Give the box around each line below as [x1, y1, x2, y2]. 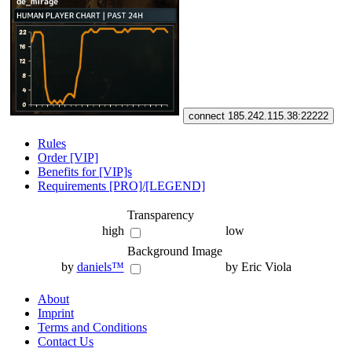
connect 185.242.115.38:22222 [189, 109, 329, 122]
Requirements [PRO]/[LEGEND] [38, 178, 205, 192]
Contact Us [38, 334, 93, 348]
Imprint [38, 306, 74, 320]
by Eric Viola [225, 259, 291, 273]
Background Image [126, 244, 222, 258]
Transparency [126, 207, 194, 222]
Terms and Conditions [38, 320, 147, 334]
